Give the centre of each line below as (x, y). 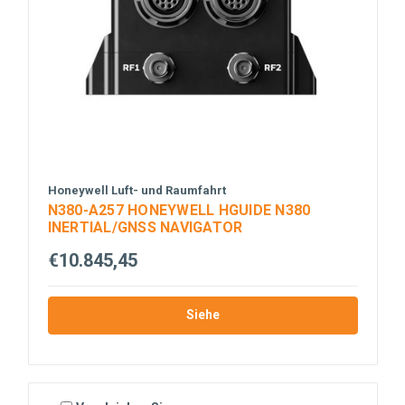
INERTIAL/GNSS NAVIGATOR (145, 228)
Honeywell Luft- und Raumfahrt (137, 191)
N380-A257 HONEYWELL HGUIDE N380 (179, 211)
